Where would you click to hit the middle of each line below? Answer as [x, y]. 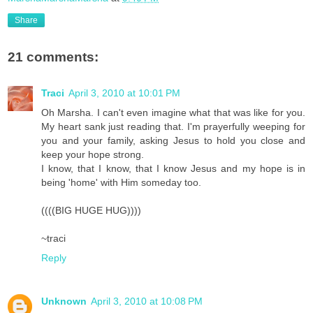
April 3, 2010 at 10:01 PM [124, 93]
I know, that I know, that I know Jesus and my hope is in [173, 168]
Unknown [64, 301]
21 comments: [53, 57]
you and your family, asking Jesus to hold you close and [173, 140]
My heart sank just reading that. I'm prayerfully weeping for [173, 126]
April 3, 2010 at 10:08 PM [147, 301]
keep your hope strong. [93, 154]
